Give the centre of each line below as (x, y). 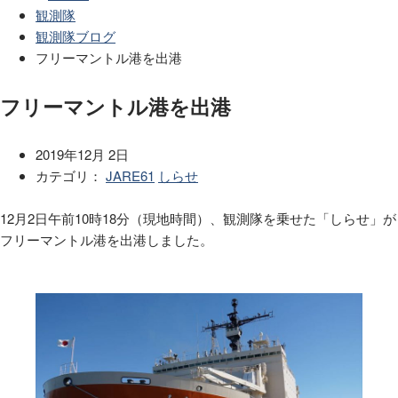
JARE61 (130, 175)
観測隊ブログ (76, 36)
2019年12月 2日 (82, 154)
